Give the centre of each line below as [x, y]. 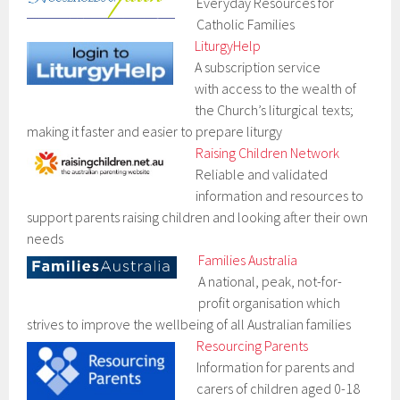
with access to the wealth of [276, 89]
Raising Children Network [268, 153]
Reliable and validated [262, 175]
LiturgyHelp [228, 46]
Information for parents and [276, 367]
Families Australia [248, 260]
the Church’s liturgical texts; [275, 110]
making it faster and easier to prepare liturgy [155, 132]
